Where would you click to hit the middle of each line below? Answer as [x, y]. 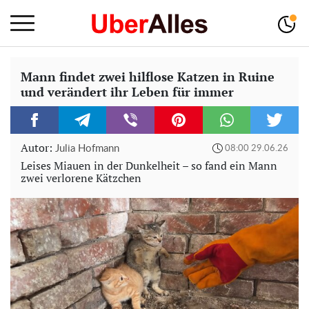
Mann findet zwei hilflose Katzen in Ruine [148, 77]
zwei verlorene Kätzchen [81, 178]
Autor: [38, 148]
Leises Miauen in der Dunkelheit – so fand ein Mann [149, 166]
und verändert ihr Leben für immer [127, 92]
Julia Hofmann [87, 149]
